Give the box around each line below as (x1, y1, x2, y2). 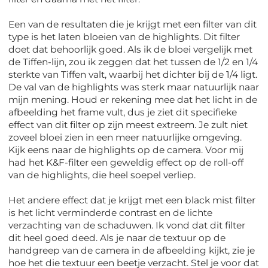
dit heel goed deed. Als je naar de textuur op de (8, 232, 226, 244)
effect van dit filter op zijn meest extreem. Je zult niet (8, 119, 248, 131)
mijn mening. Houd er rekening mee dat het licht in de (8, 94, 258, 106)
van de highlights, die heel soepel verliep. (8, 169, 196, 181)
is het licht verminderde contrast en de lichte (8, 207, 213, 219)
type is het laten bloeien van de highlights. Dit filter (8, 31, 240, 43)
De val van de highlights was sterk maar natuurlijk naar (8, 81, 260, 93)
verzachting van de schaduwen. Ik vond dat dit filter (8, 220, 246, 232)
